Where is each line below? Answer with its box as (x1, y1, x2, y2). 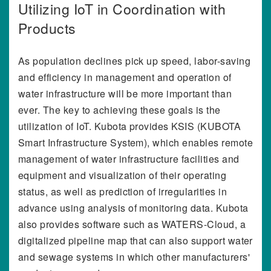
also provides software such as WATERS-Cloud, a (18, 217, 246, 231)
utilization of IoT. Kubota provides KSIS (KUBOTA (18, 119, 241, 133)
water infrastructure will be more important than (18, 86, 232, 100)
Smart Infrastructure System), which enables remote (18, 135, 253, 149)
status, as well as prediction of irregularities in (18, 184, 227, 198)
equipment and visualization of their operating (18, 168, 227, 182)
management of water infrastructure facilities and (18, 151, 240, 166)
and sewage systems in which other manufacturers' (18, 249, 250, 264)
